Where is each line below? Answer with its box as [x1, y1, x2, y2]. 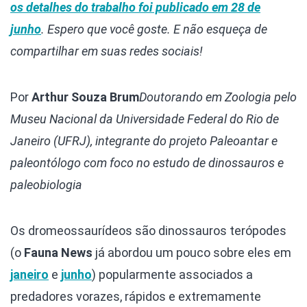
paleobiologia [10, 177, 82, 193]
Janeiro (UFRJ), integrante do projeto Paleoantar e [10, 134, 278, 149]
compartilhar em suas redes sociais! [10, 44, 203, 59]
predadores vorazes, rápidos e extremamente [10, 289, 261, 304]
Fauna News [24, 245, 93, 260]
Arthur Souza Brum [32, 90, 139, 105]
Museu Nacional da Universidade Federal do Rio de [10, 112, 279, 127]
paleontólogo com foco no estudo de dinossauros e [10, 156, 284, 171]
